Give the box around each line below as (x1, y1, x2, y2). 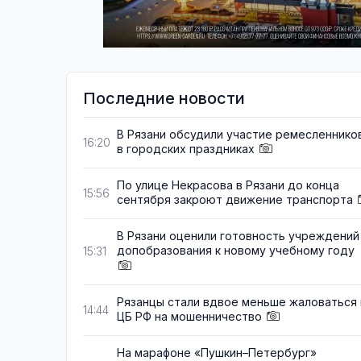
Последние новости (83, 89, 245, 108)
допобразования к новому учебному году (117, 243, 355, 258)
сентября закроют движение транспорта (117, 193, 353, 207)
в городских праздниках (117, 142, 255, 156)
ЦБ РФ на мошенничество (117, 309, 262, 323)
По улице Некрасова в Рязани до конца (117, 178, 339, 193)
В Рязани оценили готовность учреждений (117, 229, 359, 243)
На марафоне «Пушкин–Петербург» (117, 345, 317, 359)
